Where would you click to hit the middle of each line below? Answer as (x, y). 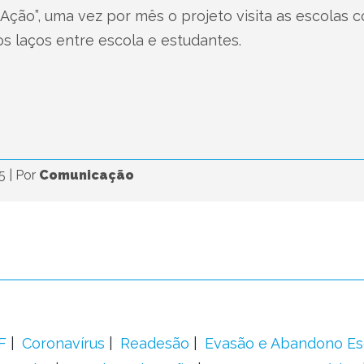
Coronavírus (63, 343)
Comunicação (86, 175)
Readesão (154, 343)
